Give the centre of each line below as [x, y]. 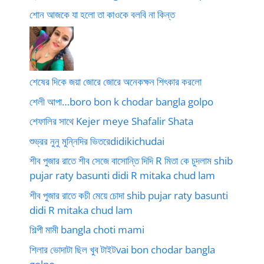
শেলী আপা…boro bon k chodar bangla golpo [121, 101]
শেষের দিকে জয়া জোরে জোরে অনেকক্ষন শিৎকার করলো [115, 82]
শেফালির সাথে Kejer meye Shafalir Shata [111, 121]
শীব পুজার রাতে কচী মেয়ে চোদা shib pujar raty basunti [129, 195]
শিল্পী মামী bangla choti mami [87, 230]
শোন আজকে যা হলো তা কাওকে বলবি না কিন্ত [102, 14]
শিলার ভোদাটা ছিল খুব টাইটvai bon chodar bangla [122, 249]
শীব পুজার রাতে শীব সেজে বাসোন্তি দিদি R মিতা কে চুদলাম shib [131, 161]
